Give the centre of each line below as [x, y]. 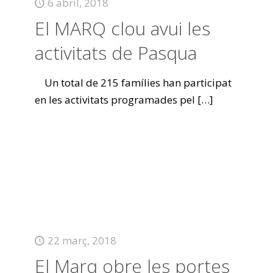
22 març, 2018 [82, 240]
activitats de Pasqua [115, 53]
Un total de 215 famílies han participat [133, 83]
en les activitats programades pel [115, 100]
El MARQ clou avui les [122, 28]
